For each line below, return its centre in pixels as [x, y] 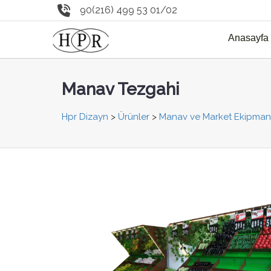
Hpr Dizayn [85, 117]
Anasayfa [248, 38]
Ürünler [134, 117]
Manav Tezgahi [121, 90]
